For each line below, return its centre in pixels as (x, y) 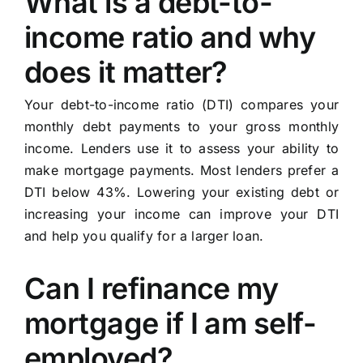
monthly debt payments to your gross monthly (181, 127)
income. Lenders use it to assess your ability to (181, 149)
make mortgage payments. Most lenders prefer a (181, 171)
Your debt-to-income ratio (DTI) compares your (181, 105)
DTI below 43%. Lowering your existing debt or (181, 192)
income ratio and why (170, 38)
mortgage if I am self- (170, 324)
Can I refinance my (151, 289)
